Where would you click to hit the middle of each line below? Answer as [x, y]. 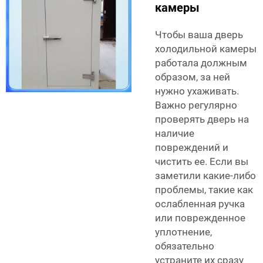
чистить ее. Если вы [202, 162]
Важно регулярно [196, 105]
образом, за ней [193, 77]
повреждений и [192, 148]
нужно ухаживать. [197, 91]
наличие [175, 134]
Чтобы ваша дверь [199, 35]
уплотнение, [183, 232]
